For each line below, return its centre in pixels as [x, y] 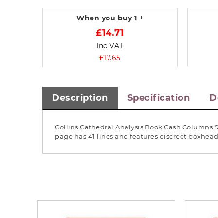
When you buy [105, 18]
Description [80, 98]
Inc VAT [110, 46]
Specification [158, 98]
